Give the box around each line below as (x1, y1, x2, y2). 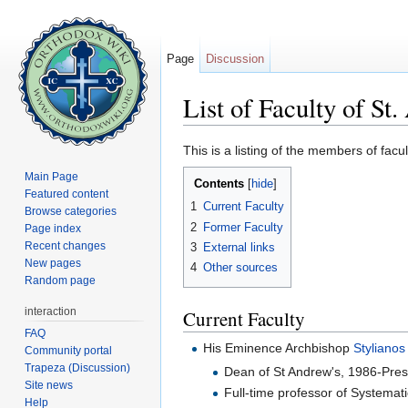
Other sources (203, 260, 278, 275)
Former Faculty (203, 219, 283, 234)
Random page (25, 273, 97, 287)
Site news (25, 378, 74, 392)
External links (203, 240, 275, 255)
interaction (25, 304, 77, 318)
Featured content (25, 187, 109, 200)
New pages (25, 256, 82, 270)
